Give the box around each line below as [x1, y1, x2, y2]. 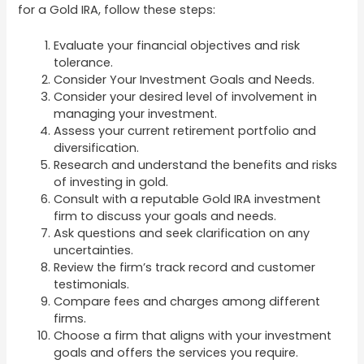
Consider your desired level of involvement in [54, 89, 318, 105]
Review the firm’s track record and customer [54, 259, 316, 275]
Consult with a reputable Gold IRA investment [54, 191, 322, 207]
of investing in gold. [54, 174, 169, 190]
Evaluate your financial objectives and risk [54, 37, 301, 54]
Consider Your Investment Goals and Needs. [54, 71, 315, 88]
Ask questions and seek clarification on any [54, 225, 310, 241]
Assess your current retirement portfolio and [54, 123, 317, 139]
